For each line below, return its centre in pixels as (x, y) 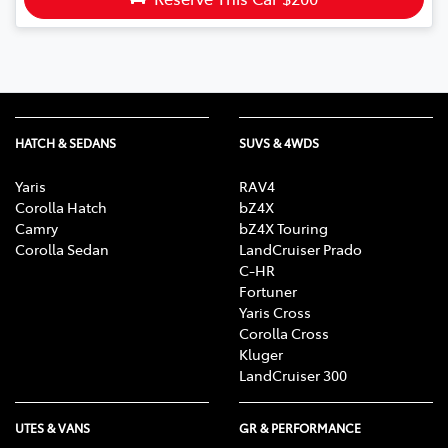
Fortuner (268, 291)
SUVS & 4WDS (279, 143)
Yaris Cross (275, 312)
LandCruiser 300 (293, 375)
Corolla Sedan (62, 249)
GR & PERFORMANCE (300, 428)
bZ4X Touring (283, 228)
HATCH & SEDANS (65, 143)
